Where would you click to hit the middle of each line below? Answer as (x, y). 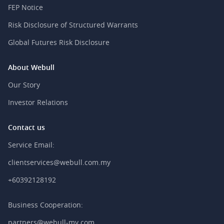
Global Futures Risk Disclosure (59, 42)
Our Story (24, 85)
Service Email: (31, 145)
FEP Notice (25, 7)
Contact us (26, 127)
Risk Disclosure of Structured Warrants (73, 25)
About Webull (31, 67)
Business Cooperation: (45, 205)
